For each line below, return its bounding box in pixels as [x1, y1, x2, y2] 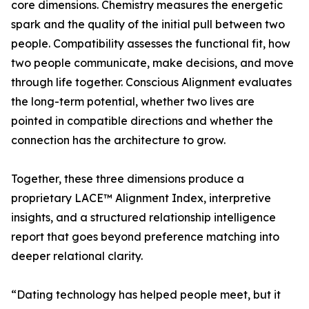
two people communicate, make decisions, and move [11, 56, 294, 70]
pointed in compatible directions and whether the [11, 114, 273, 128]
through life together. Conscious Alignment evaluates [11, 75, 292, 90]
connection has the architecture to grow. [11, 133, 226, 148]
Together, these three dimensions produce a [11, 172, 244, 186]
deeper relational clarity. [11, 249, 143, 263]
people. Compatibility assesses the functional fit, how [11, 37, 290, 51]
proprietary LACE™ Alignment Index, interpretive [11, 191, 271, 206]
